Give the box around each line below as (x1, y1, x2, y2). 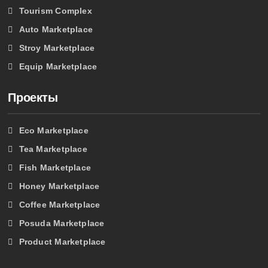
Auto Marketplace (19, 24, 93, 34)
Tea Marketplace (19, 144, 87, 154)
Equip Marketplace (19, 61, 98, 71)
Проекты (8, 90, 58, 104)
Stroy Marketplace (19, 42, 95, 53)
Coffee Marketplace (19, 199, 100, 209)
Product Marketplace (19, 236, 106, 246)
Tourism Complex (19, 5, 92, 16)
